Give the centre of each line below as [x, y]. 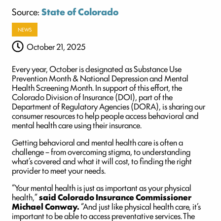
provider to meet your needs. [59, 170]
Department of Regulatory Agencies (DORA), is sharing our [109, 106]
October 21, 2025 [56, 47]
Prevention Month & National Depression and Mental [100, 78]
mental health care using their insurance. [77, 125]
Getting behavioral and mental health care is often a [97, 142]
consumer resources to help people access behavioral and [105, 116]
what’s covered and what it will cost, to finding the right [102, 161]
